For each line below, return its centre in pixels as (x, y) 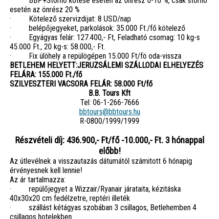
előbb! (109, 151)
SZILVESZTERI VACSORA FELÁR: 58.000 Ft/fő (81, 84)
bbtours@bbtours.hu (109, 111)
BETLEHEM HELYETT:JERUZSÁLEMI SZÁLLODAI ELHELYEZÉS (107, 65)
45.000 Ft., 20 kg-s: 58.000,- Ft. (57, 46)
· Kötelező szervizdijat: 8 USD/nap (70, 19)
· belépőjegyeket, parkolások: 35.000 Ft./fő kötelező (98, 28)
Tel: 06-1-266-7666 (109, 102)
